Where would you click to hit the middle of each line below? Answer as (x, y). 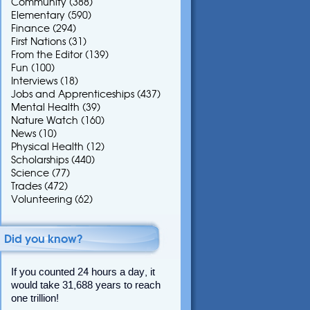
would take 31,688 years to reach (86, 285)
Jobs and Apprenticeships (73, 94)
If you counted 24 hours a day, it (83, 272)
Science (30, 173)
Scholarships (40, 160)
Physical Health (47, 147)
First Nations (38, 42)
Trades (26, 186)
